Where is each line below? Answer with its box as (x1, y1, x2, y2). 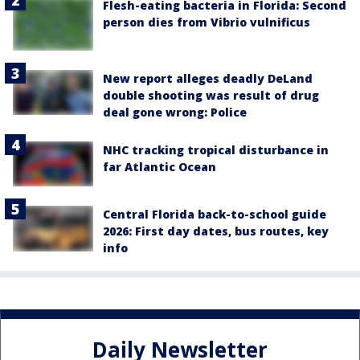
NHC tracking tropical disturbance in (103, 142, 329, 157)
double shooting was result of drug (103, 88, 319, 103)
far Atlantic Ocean (103, 159, 216, 174)
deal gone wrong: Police (103, 104, 247, 120)
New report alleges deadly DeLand (103, 71, 313, 86)
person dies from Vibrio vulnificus (103, 14, 310, 31)
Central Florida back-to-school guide (103, 207, 326, 223)
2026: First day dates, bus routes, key (103, 223, 329, 239)
